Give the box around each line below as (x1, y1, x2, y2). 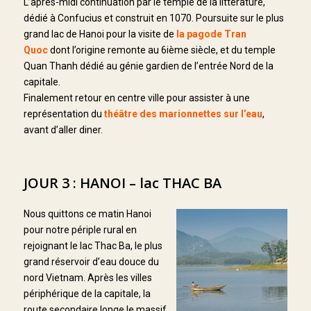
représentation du (23, 108, 104, 120)
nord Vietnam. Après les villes (23, 272, 152, 284)
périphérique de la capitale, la (23, 288, 151, 300)
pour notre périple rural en (23, 224, 137, 236)
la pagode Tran (176, 28, 246, 40)
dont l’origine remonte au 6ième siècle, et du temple (47, 44, 276, 56)
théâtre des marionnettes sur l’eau (103, 108, 262, 120)
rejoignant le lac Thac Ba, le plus (23, 240, 162, 252)
